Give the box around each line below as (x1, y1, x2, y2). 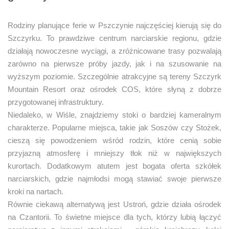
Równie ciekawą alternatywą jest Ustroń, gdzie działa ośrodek (8, 199, 221, 209)
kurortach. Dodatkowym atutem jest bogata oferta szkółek (8, 161, 221, 170)
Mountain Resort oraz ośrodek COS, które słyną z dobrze (8, 84, 221, 94)
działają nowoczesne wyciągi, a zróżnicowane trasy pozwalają (8, 46, 221, 55)
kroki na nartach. (8, 187, 63, 196)
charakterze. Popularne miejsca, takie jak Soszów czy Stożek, (8, 123, 221, 132)
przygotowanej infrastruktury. (8, 97, 106, 106)
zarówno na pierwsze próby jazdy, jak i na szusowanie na (8, 59, 221, 68)
